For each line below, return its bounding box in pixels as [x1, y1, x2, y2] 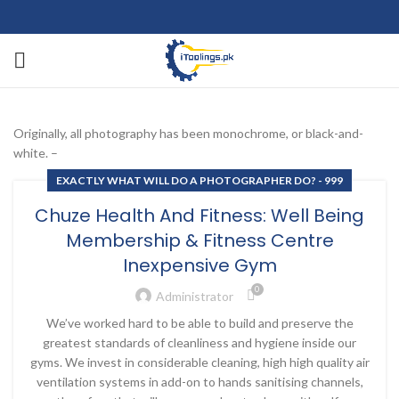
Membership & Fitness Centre [65, 228, 334, 253]
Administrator [155, 288, 233, 304]
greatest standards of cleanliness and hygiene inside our [43, 335, 356, 350]
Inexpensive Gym [122, 253, 277, 278]
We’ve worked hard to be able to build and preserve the [45, 315, 354, 330]
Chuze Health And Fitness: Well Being [35, 203, 364, 228]
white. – [13, 145, 58, 160]
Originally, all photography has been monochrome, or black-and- [13, 126, 363, 141]
